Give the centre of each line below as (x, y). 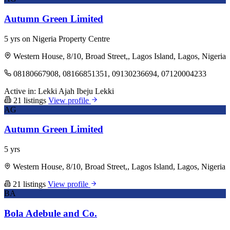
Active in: (20, 91)
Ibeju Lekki (95, 91)
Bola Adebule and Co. (51, 213)
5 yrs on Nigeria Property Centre (57, 39)
